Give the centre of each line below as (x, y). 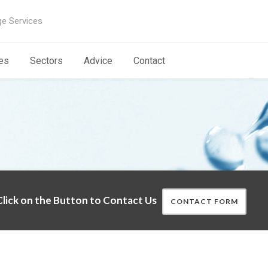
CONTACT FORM (204, 201)
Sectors (46, 61)
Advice (98, 61)
